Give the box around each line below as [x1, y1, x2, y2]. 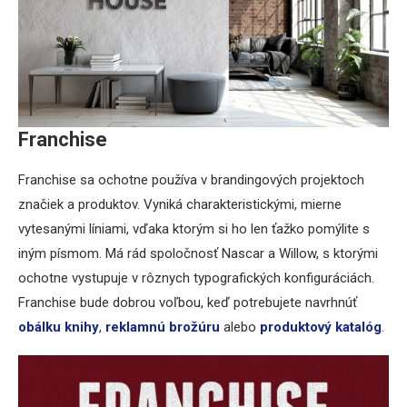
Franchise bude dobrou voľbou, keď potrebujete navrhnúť [18, 293, 357, 311]
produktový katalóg [260, 318, 382, 335]
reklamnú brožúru [105, 318, 220, 335]
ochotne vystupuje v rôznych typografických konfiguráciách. [18, 269, 374, 286]
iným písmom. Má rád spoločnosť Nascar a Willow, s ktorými [18, 244, 378, 262]
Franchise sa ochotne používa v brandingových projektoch [18, 171, 364, 188]
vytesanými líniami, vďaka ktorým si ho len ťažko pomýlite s [18, 220, 370, 237]
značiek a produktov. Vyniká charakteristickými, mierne [18, 195, 342, 213]
